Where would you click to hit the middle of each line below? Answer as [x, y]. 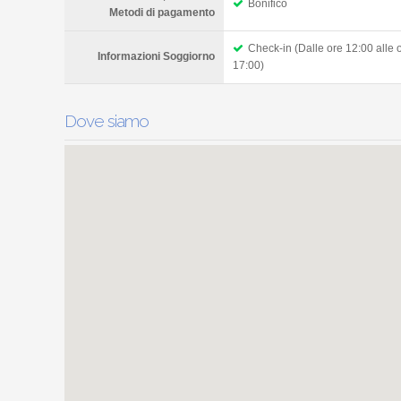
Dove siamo [107, 120]
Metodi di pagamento [162, 12]
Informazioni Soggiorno [156, 56]
